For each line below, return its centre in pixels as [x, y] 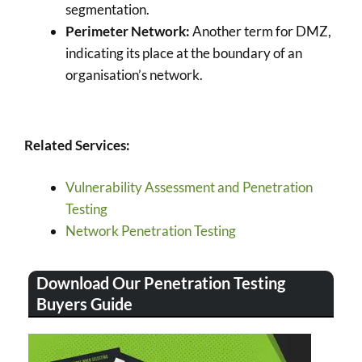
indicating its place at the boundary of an [184, 53]
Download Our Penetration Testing [161, 282]
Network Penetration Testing [151, 231]
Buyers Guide [84, 303]
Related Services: [77, 145]
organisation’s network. [134, 75]
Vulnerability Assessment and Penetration [189, 187]
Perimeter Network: [128, 31]
